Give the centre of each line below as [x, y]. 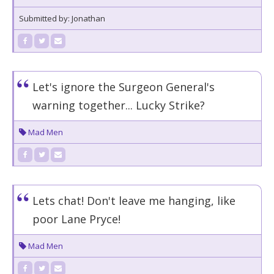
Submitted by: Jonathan [62, 18]
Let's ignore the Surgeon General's [124, 87]
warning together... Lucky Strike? [119, 105]
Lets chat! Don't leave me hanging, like [134, 201]
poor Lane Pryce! [76, 219]
